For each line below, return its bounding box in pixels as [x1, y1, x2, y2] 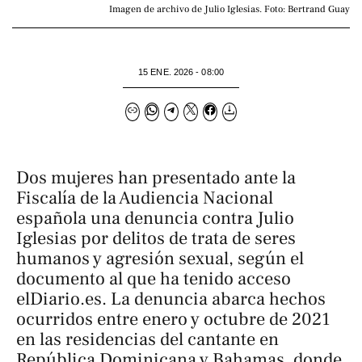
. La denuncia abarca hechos [102, 287, 326, 310]
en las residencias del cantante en [16, 327, 279, 351]
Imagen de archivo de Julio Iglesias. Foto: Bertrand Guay [109, 3, 350, 16]
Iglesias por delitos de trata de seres [16, 226, 296, 250]
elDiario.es [16, 287, 102, 310]
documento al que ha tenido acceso [16, 267, 291, 290]
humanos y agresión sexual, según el [16, 246, 304, 270]
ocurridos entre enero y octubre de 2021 [16, 307, 330, 330]
